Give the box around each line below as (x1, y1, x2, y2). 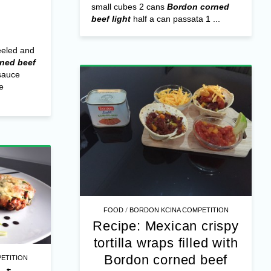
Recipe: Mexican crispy (93, 218, 239, 233)
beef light (91, 13, 131, 24)
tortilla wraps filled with (93, 235, 238, 250)
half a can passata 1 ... (130, 13, 220, 24)
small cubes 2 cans (91, 1, 167, 11)
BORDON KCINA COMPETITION (129, 206, 229, 214)
